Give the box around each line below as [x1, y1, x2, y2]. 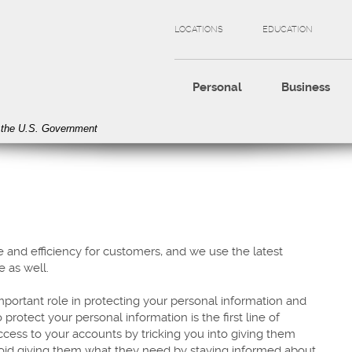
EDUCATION [262, 24, 313, 35]
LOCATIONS [174, 24, 223, 35]
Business [281, 80, 330, 94]
